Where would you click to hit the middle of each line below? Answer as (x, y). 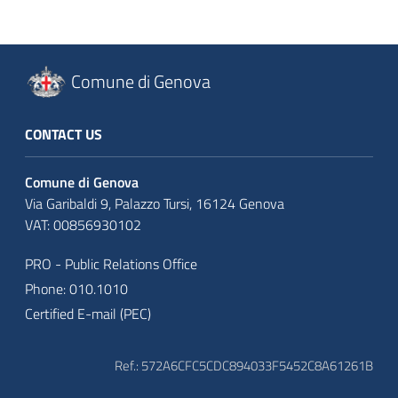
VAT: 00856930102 (83, 224)
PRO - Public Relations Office (111, 263)
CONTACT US (64, 134)
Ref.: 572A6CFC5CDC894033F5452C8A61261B (244, 365)
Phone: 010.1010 (76, 288)
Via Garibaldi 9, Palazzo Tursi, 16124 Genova (155, 203)
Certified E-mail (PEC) (88, 313)
